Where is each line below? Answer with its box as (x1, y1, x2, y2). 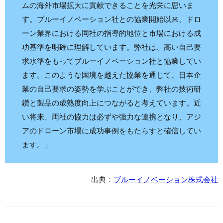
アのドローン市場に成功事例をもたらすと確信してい (22, 126, 201, 135)
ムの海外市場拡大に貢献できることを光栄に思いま (22, 1, 194, 10)
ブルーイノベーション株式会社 (113, 175, 218, 184)
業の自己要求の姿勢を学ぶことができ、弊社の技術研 (22, 85, 201, 94)
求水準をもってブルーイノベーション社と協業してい (22, 57, 201, 66)
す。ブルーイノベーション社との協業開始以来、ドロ (22, 15, 201, 24)
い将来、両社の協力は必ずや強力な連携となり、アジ (22, 112, 201, 121)
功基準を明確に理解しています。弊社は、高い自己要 (22, 43, 201, 52)
